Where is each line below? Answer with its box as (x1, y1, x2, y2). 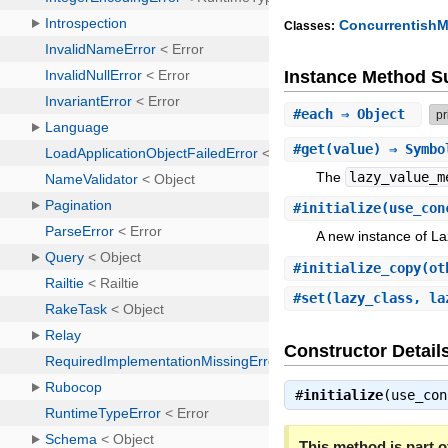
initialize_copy (301, 259, 422, 276)
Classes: (284, 19, 336, 34)
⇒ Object (333, 105, 414, 122)
